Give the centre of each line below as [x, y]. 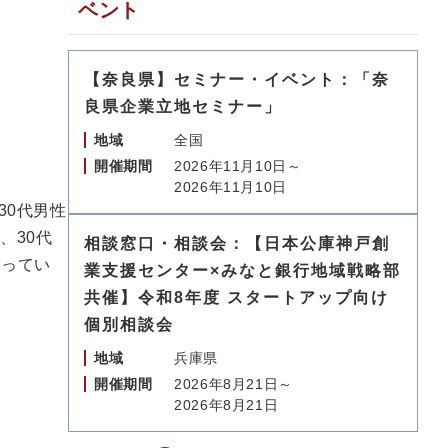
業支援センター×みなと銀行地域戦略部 [242, 270]
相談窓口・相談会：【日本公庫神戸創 [237, 243]
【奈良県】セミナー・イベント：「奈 [237, 79]
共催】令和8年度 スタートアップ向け [236, 297]
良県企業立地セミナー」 [183, 106]
